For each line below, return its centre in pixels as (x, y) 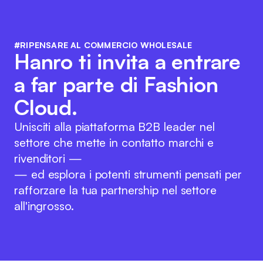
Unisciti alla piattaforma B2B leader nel (114, 127)
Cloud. (46, 107)
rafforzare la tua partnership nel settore (115, 190)
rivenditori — (48, 158)
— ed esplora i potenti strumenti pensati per (128, 174)
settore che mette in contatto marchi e (114, 142)
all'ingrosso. (44, 206)
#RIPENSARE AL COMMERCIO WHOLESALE (103, 45)
